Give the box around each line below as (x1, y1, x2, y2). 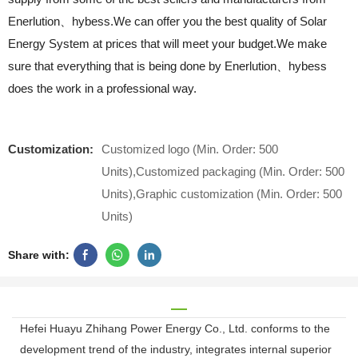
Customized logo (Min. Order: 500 (101, 141, 278, 156)
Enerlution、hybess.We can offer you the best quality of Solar (8, 14, 327, 28)
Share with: (8, 248, 70, 261)
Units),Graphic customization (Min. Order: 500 (101, 186, 342, 201)
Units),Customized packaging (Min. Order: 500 (101, 164, 344, 178)
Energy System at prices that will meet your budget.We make (8, 36, 327, 50)
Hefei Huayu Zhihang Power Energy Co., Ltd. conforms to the (20, 322, 330, 336)
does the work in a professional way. (8, 81, 197, 95)
